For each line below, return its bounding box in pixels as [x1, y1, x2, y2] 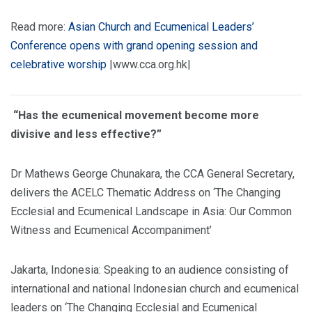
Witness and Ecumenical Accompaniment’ [10, 223, 212, 237]
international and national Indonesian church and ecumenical [10, 281, 299, 295]
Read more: [10, 19, 68, 33]
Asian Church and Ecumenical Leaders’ [68, 19, 254, 33]
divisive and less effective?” [10, 127, 164, 141]
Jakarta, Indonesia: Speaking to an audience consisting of [10, 263, 289, 276]
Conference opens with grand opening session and [10, 38, 258, 52]
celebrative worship [10, 57, 107, 71]
